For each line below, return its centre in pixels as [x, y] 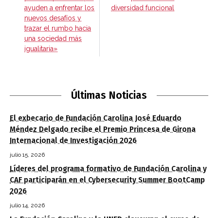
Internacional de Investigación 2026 [73, 141]
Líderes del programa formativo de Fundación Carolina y [108, 169]
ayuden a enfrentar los [59, 8]
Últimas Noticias [109, 96]
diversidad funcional [143, 8]
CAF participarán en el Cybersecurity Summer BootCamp [107, 180]
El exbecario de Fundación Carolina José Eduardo [96, 118]
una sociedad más [53, 39]
